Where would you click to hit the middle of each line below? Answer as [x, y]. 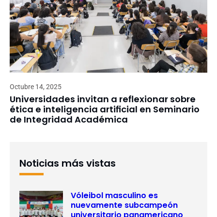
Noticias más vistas [68, 163]
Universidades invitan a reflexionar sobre [103, 99]
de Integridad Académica [69, 119]
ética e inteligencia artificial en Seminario [105, 109]
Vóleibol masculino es [114, 195]
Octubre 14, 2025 [36, 86]
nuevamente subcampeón [124, 205]
